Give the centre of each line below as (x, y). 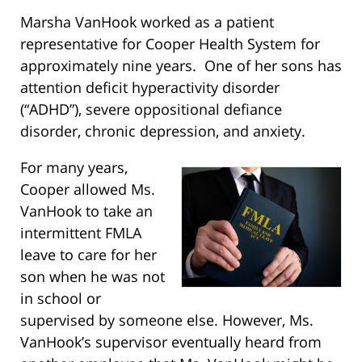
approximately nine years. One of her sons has (181, 65)
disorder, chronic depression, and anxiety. (163, 130)
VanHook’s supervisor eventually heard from (171, 341)
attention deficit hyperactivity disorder (150, 87)
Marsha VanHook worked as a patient (147, 21)
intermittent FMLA (81, 232)
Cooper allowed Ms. (88, 189)
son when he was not (93, 276)
